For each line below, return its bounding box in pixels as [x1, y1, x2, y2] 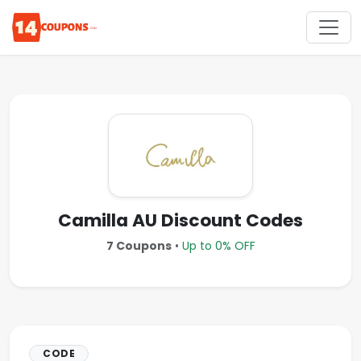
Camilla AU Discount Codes [58, 208, 303, 233]
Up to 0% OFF [181, 238, 255, 254]
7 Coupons [106, 238, 172, 254]
